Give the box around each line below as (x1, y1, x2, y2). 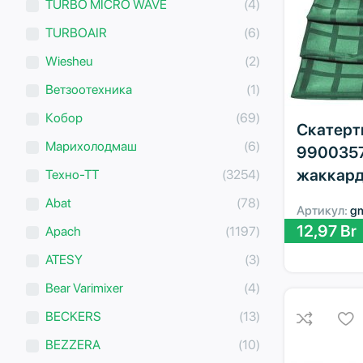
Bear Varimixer (45, 280, 123, 296)
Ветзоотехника (45, 81, 132, 97)
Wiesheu (45, 53, 92, 69)
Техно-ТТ (45, 166, 99, 182)
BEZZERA (45, 336, 100, 352)
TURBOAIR (45, 24, 107, 41)
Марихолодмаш (45, 138, 137, 154)
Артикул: (297, 203, 350, 218)
